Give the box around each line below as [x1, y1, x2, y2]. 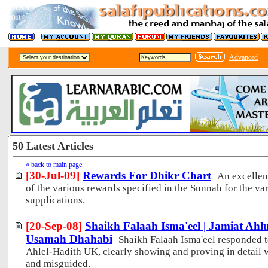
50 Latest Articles [13, 139, 93, 152]
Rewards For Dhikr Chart [83, 169, 211, 182]
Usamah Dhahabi [26, 232, 112, 245]
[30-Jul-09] [26, 169, 80, 182]
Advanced [229, 53, 258, 62]
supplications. [26, 194, 85, 206]
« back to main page [26, 160, 82, 169]
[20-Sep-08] [26, 219, 82, 232]
